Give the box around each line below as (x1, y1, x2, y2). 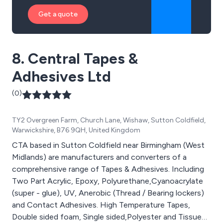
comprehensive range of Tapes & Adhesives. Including (12, 164, 204, 174)
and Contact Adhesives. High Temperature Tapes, (12, 200, 190, 210)
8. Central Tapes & (12, 49, 138, 68)
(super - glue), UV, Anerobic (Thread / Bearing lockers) (12, 188, 204, 198)
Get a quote (38, 9, 78, 18)
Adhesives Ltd (12, 67, 111, 86)
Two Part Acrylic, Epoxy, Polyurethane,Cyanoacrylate (12, 176, 203, 186)
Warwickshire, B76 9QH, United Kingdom (12, 125, 140, 134)
